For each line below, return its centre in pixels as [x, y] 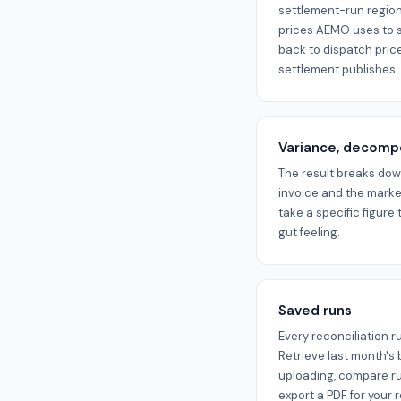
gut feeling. [309, 232]
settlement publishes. [338, 69]
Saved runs [315, 311]
